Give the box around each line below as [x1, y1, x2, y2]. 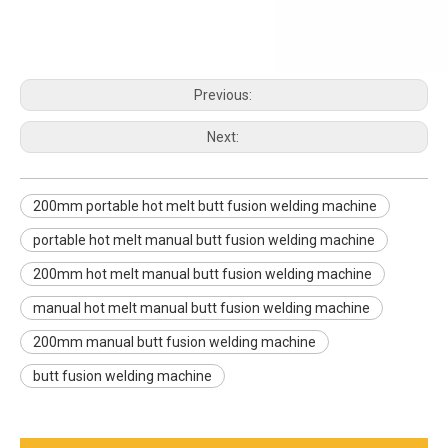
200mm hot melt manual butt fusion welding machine [33, 266, 372, 282]
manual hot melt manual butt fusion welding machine [33, 300, 370, 316]
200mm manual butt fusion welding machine [33, 334, 316, 350]
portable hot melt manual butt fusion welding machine [33, 232, 375, 248]
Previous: [193, 87, 255, 103]
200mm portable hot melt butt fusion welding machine [33, 198, 377, 214]
